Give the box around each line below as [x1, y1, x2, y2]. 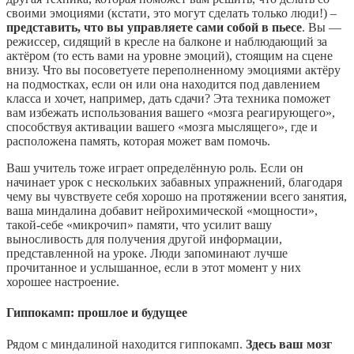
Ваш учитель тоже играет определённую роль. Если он [6, 161, 303, 175]
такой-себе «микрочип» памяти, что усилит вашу [6, 218, 272, 232]
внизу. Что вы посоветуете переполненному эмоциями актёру [6, 63, 341, 77]
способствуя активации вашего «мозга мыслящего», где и [6, 120, 318, 134]
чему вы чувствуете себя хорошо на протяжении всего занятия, [6, 190, 347, 204]
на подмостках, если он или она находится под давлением [6, 77, 320, 92]
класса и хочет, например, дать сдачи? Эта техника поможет [6, 92, 330, 106]
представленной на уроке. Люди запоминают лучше [6, 247, 288, 261]
